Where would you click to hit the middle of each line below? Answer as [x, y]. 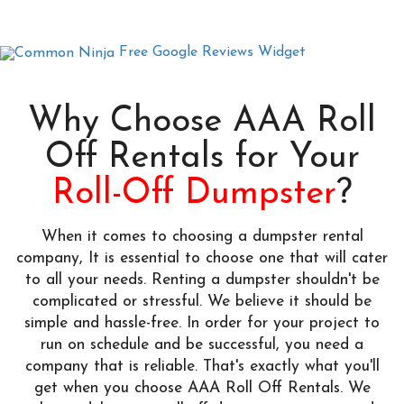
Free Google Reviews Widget [212, 53]
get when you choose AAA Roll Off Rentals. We [202, 388]
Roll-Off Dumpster [194, 194]
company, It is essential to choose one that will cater [202, 258]
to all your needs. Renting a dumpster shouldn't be [202, 280]
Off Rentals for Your [202, 158]
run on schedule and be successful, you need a [202, 344]
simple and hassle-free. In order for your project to [202, 323]
